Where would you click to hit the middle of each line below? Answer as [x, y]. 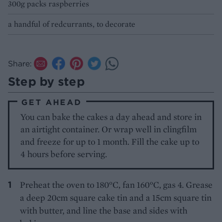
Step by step [46, 81]
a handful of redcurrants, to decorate [72, 24]
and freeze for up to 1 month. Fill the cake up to [110, 141]
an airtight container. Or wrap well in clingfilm [109, 129]
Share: [20, 63]
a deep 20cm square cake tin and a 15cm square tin [116, 197]
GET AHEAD [52, 102]
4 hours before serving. [64, 154]
